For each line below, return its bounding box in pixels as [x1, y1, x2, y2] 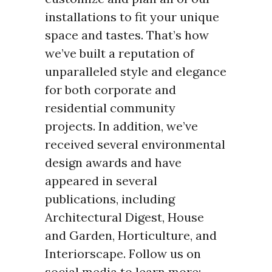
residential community [45, 100, 175, 116]
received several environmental [45, 137, 225, 152]
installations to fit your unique [45, 9, 219, 25]
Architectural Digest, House [45, 209, 204, 225]
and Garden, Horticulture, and [45, 228, 217, 243]
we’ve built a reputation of [45, 46, 194, 61]
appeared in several [45, 173, 157, 189]
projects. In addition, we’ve [45, 118, 198, 134]
